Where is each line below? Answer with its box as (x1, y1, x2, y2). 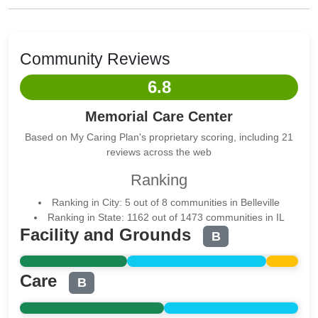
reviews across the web (106, 146, 212, 158)
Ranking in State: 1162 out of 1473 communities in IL (47, 212, 285, 223)
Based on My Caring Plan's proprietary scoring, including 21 (25, 131, 293, 143)
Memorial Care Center (85, 109, 233, 124)
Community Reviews (20, 50, 170, 68)
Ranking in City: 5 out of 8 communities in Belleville (52, 197, 280, 208)
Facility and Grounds (20, 225, 196, 244)
